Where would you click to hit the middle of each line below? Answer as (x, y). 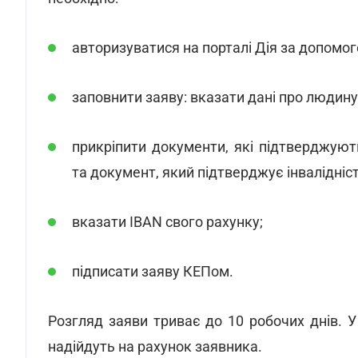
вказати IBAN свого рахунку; (167, 222)
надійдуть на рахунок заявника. (155, 346)
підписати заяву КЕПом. (153, 271)
